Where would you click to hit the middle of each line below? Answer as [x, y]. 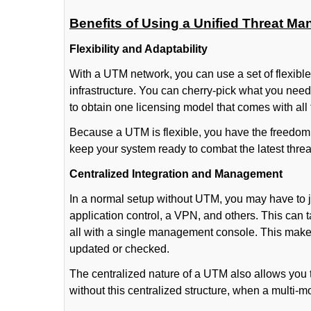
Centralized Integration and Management [176, 174]
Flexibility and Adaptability [140, 49]
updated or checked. [119, 249]
